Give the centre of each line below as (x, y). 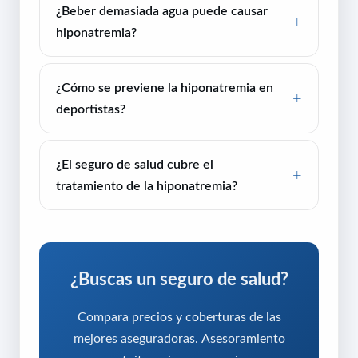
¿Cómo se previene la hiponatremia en (165, 88)
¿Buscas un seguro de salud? (179, 279)
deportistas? (91, 109)
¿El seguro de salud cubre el (135, 164)
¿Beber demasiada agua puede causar (162, 11)
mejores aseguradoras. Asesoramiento (179, 338)
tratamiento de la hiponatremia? (147, 186)
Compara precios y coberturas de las (179, 317)
